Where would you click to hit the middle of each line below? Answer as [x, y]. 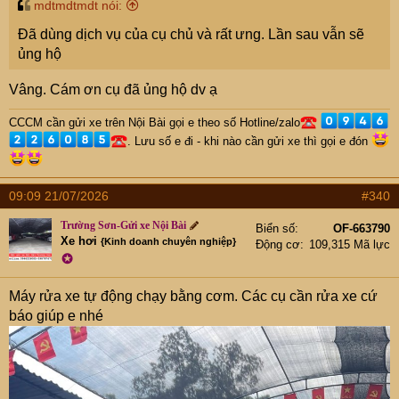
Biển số [275, 228]
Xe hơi [79, 240]
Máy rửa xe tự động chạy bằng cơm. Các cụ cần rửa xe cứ [193, 296]
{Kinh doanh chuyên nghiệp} [168, 241]
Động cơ [278, 244]
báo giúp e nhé [56, 315]
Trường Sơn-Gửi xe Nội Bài [123, 225]
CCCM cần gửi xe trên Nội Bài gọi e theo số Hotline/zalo [155, 122]
